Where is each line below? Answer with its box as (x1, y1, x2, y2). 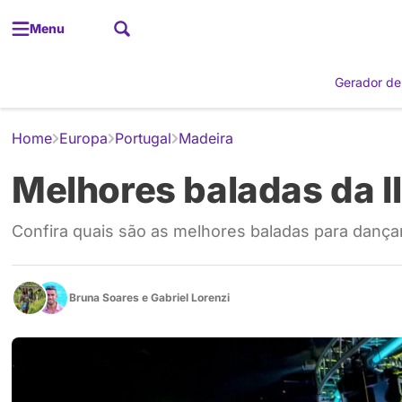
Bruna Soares (69, 291, 139, 304)
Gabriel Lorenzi (151, 291, 230, 304)
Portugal (115, 129, 171, 147)
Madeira (179, 129, 233, 147)
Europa (59, 129, 108, 147)
